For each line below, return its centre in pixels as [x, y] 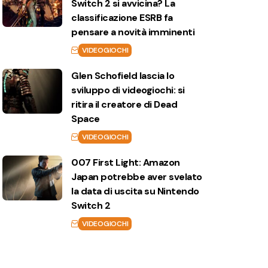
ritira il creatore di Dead [124, 104]
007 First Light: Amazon [126, 162]
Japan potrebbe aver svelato [137, 177]
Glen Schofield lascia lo [123, 76]
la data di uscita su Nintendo [135, 191]
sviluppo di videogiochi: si [128, 90]
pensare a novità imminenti [133, 32]
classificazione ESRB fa [122, 18]
